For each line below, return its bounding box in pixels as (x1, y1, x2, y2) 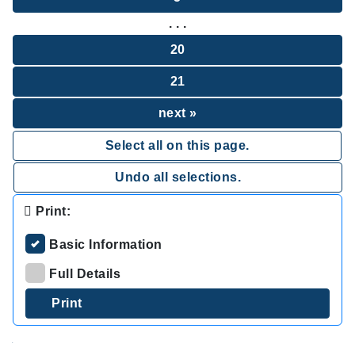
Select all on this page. (105, 139, 250, 152)
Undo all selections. (115, 170, 241, 184)
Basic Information (49, 238, 162, 251)
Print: (32, 204, 71, 218)
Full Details (49, 267, 120, 281)
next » (158, 106, 197, 120)
